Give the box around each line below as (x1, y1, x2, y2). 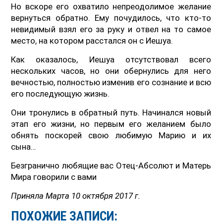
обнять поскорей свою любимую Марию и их (11, 130, 211, 140)
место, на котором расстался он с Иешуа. (11, 35, 173, 46)
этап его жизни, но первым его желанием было (11, 118, 211, 129)
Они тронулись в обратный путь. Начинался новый (11, 107, 211, 117)
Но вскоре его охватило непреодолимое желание (11, 1, 211, 11)
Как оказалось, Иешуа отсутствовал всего (11, 54, 211, 64)
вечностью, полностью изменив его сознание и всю (11, 77, 211, 87)
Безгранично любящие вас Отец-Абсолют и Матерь (11, 160, 211, 170)
